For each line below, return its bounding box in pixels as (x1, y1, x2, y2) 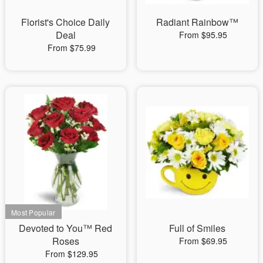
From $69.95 (178, 234, 227, 247)
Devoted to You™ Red (19, 221, 113, 235)
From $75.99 (47, 41, 96, 53)
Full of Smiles (168, 221, 225, 235)
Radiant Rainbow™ (156, 15, 238, 29)
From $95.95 (178, 28, 227, 41)
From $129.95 (45, 247, 98, 259)
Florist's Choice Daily (21, 15, 110, 29)
